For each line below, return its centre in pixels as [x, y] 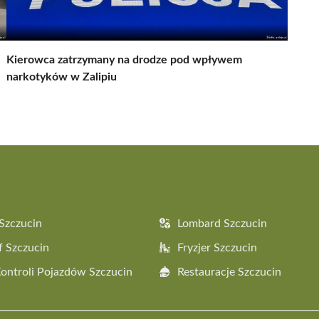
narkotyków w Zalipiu [62, 77]
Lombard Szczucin [222, 223]
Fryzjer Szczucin [217, 247]
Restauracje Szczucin [229, 272]
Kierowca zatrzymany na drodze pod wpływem [124, 59]
